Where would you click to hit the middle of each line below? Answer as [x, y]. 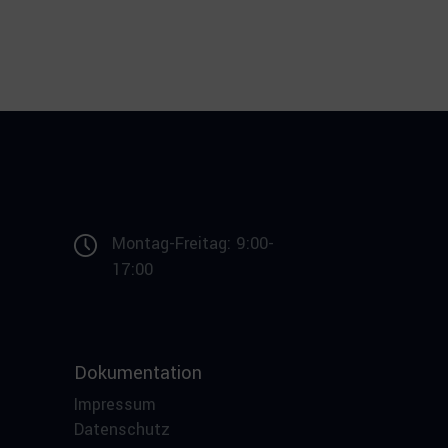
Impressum [115, 404]
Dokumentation [138, 373]
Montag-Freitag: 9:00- [193, 243]
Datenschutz [122, 430]
